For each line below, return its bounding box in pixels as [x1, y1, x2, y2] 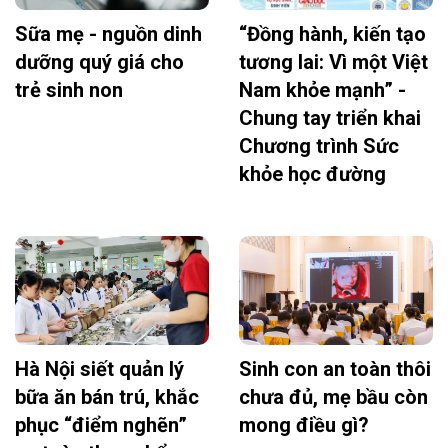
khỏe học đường [239, 162, 386, 187]
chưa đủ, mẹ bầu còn [239, 385, 428, 410]
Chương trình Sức [239, 134, 399, 159]
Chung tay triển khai [239, 106, 421, 131]
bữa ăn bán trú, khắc [15, 385, 199, 410]
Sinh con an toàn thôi [239, 357, 431, 382]
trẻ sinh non [15, 78, 123, 103]
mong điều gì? [239, 413, 369, 438]
